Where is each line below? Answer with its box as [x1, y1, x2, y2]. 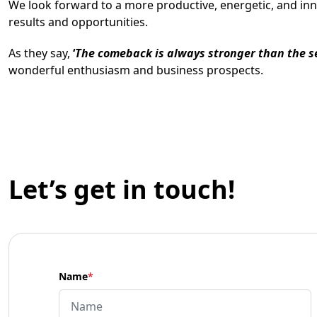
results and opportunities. [8, 14, 148, 30]
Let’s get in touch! [8, 172, 235, 207]
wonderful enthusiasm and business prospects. [8, 62, 263, 78]
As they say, [8, 45, 73, 61]
